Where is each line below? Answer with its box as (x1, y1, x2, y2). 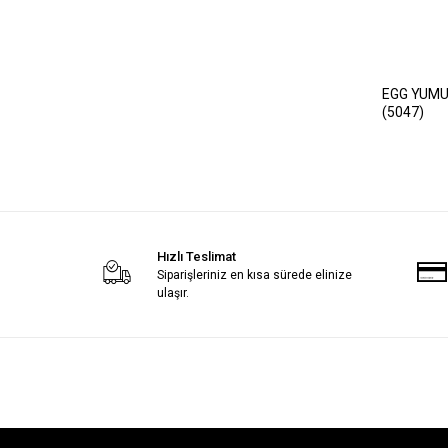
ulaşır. (156, 285, 189, 300)
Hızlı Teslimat (156, 248, 236, 264)
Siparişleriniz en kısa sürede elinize (156, 267, 352, 282)
